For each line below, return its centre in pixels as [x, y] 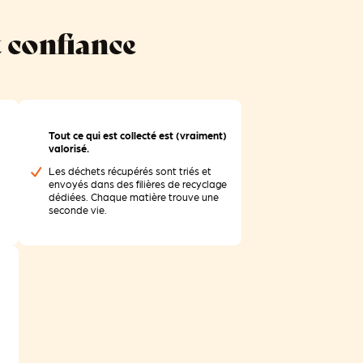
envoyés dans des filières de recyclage [138, 184]
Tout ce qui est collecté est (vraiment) [138, 135]
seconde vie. [78, 210]
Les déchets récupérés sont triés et [130, 171]
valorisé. [69, 148]
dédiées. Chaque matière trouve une [134, 197]
